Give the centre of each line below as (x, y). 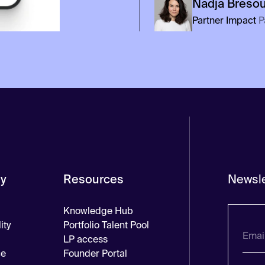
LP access (85, 240)
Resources (93, 180)
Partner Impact (224, 21)
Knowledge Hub (98, 211)
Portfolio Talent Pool (106, 225)
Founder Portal (95, 254)
